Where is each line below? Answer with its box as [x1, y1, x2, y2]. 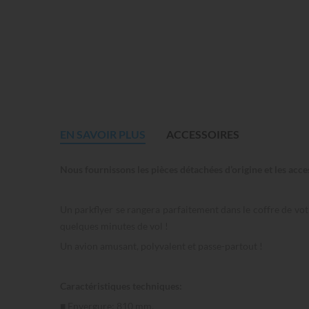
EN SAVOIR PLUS [60, 128, 146, 141]
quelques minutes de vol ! [60, 220, 168, 232]
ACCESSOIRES [166, 128, 239, 141]
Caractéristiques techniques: [60, 280, 182, 292]
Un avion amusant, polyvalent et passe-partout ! [60, 240, 263, 252]
